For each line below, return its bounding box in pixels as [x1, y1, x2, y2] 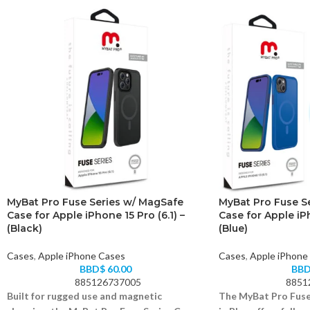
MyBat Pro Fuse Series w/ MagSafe [7, 195, 183, 208]
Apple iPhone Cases [38, 249, 125, 262]
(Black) [7, 221, 42, 235]
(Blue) [218, 221, 248, 235]
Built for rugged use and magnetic [7, 289, 162, 302]
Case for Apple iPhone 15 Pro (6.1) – [7, 208, 185, 221]
